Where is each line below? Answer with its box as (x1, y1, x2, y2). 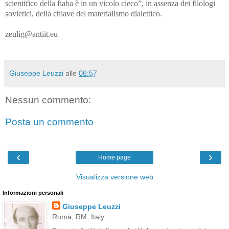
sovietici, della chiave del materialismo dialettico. (5, 9, 162, 18)
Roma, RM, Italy (52, 212, 104, 221)
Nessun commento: (5, 94, 91, 105)
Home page (98, 153, 131, 161)
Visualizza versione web (76, 172, 153, 181)
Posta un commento (5, 117, 94, 128)
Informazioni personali (3, 189, 63, 196)
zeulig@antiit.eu (5, 29, 58, 38)
